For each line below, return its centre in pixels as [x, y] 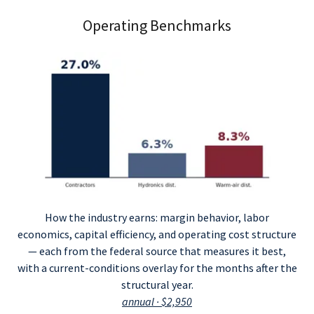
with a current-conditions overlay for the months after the [157, 268]
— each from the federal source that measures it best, [157, 251]
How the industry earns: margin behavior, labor [157, 217]
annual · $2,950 [157, 301]
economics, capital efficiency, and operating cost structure [157, 234]
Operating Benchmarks [157, 25]
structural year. [157, 285]
